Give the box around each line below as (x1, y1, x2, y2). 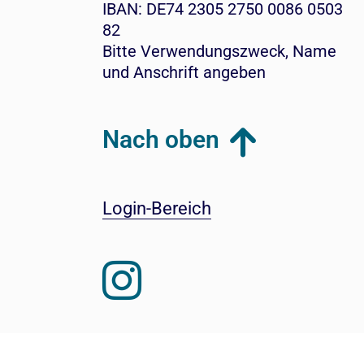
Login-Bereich (102, 198, 211, 219)
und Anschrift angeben (102, 63, 266, 82)
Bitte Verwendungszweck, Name (102, 41, 336, 61)
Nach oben (102, 125, 219, 154)
